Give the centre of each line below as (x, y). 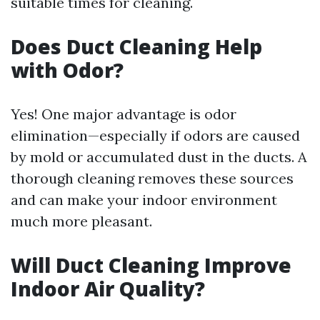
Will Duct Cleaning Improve (151, 265)
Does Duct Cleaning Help (136, 46)
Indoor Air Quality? (108, 288)
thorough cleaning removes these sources (152, 178)
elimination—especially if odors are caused (155, 135)
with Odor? (67, 70)
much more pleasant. (81, 221)
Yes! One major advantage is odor (124, 114)
